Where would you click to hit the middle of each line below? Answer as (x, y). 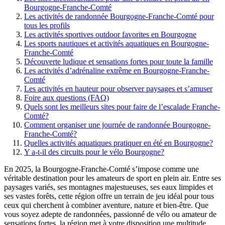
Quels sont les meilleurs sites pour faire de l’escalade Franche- (122, 106)
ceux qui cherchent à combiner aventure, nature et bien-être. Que (106, 205)
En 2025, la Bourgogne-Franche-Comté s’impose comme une (101, 169)
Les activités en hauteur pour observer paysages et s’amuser (118, 88)
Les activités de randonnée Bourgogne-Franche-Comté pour (119, 16)
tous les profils (47, 25)
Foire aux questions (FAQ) (67, 97)
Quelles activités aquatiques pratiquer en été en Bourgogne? (119, 143)
